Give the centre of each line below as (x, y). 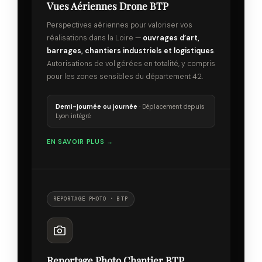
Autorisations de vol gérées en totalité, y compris (131, 63)
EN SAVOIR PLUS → (80, 141)
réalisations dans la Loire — (95, 38)
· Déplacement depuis (171, 106)
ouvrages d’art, (171, 38)
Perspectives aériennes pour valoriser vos (120, 25)
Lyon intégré (73, 116)
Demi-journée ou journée (96, 106)
